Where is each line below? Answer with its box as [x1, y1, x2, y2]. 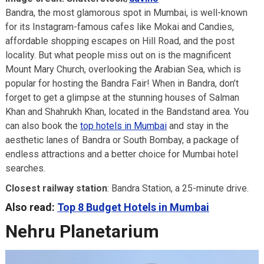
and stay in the [166, 120, 229, 131]
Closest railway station [5, 182, 107, 194]
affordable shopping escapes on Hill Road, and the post [5, 35, 235, 47]
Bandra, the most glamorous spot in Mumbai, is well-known [5, 6, 247, 18]
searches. [5, 162, 48, 174]
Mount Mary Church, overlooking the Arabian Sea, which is [5, 63, 241, 75]
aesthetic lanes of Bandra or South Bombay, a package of [5, 134, 239, 146]
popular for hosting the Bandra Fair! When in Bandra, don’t [5, 77, 239, 89]
